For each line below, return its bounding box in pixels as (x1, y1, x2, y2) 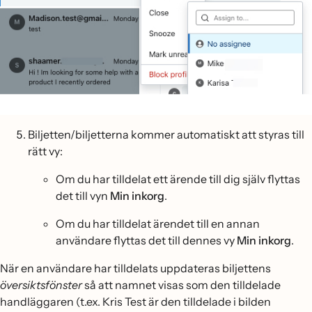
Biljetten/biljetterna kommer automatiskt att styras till (28, 127, 304, 141)
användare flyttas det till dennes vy (56, 233, 237, 247)
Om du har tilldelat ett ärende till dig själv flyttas (56, 171, 300, 186)
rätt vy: (28, 143, 63, 158)
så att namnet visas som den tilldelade (82, 277, 281, 292)
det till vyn (56, 188, 110, 203)
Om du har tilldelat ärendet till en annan (56, 216, 260, 231)
